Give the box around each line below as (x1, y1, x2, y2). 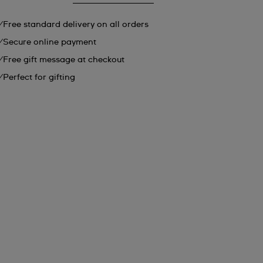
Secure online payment (3, 38, 97, 46)
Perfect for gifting (3, 73, 76, 82)
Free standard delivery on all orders (3, 21, 149, 29)
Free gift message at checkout (3, 56, 125, 64)
